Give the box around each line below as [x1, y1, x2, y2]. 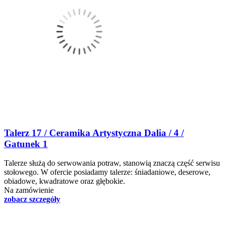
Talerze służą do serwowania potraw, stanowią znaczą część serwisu [4, 159, 220, 168]
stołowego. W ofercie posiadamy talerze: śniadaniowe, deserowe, [4, 168, 210, 177]
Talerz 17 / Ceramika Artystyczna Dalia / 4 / [4, 127, 184, 138]
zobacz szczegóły [4, 195, 60, 204]
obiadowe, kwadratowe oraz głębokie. [4, 177, 125, 186]
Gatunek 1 [4, 138, 48, 149]
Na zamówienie [4, 186, 54, 195]
